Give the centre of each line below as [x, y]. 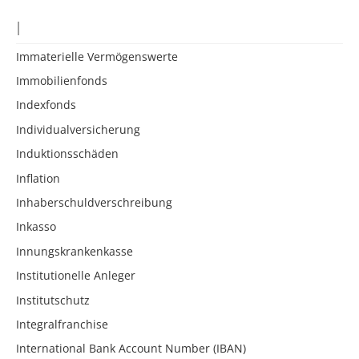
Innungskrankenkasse [75, 251]
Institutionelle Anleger [76, 276]
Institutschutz [53, 300]
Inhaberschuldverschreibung [94, 203]
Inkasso [36, 227]
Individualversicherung [78, 129]
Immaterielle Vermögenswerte [97, 56]
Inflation [38, 178]
